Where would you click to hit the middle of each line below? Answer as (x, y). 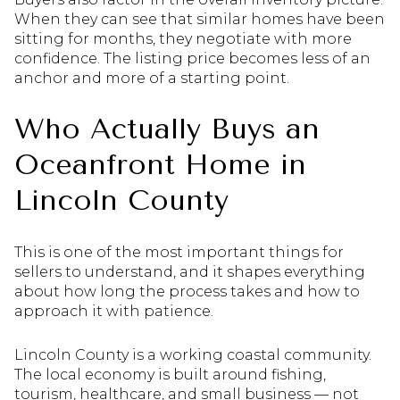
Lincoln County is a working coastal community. (193, 354)
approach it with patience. (114, 311)
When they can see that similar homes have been (200, 19)
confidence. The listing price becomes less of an (192, 58)
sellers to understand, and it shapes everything (190, 271)
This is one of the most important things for (179, 252)
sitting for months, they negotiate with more (183, 38)
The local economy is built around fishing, (170, 374)
